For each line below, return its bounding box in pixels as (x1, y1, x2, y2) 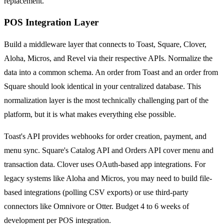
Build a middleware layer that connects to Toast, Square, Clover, (4, 40, 206, 49)
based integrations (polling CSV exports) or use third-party (4, 188, 188, 197)
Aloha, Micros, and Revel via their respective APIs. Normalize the (4, 54, 212, 63)
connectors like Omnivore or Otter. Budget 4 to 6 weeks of (4, 202, 189, 211)
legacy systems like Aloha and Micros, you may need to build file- (4, 174, 212, 183)
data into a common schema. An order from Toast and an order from (4, 68, 218, 77)
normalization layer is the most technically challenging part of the (4, 96, 208, 105)
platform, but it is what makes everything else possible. (4, 110, 176, 119)
